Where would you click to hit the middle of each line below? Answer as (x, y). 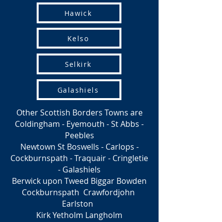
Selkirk (78, 64)
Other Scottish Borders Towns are (79, 112)
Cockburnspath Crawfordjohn (79, 192)
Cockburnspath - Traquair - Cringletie (79, 158)
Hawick (78, 13)
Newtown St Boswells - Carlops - (79, 147)
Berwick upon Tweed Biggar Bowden (79, 181)
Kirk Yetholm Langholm (79, 215)
